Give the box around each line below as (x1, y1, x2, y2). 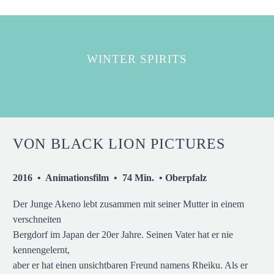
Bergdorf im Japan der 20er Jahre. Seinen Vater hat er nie (13, 229, 233, 240)
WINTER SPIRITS (87, 53, 187, 66)
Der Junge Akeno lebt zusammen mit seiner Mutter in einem (13, 198, 244, 209)
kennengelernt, (13, 244, 70, 255)
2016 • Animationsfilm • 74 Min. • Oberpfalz (13, 172, 207, 183)
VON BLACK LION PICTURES (13, 136, 226, 152)
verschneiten (13, 213, 61, 224)
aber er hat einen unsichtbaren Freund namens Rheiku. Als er (13, 259, 248, 270)
